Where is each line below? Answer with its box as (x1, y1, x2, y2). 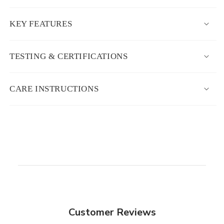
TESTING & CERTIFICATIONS (9, 51, 128, 61)
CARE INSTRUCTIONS (9, 83, 99, 93)
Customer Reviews (68, 205, 156, 219)
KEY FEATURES (9, 18, 72, 28)
